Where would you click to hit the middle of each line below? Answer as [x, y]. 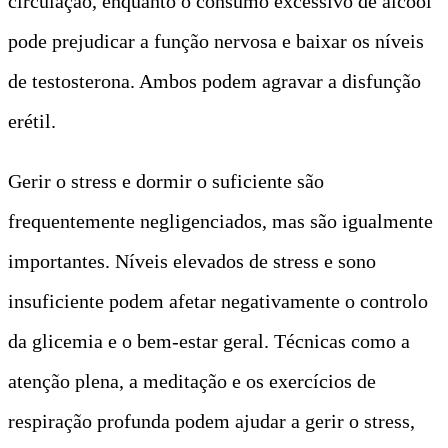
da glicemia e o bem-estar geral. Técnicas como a [209, 340]
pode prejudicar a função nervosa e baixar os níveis [216, 40]
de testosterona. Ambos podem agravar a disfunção [214, 80]
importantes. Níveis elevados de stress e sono [192, 260]
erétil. [32, 120]
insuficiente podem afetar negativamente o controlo [218, 300]
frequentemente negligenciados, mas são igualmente [220, 220]
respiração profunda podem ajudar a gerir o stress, [211, 420]
